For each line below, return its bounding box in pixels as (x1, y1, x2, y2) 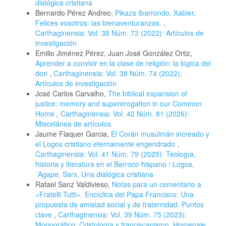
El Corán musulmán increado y (111, 128, 209, 139)
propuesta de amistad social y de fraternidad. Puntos (35, 199, 204, 209)
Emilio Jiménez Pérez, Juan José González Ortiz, (35, 47, 192, 58)
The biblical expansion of (108, 88, 187, 98)
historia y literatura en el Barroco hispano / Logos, (35, 158, 194, 169)
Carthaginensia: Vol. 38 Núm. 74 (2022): (53, 68, 182, 78)
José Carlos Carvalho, (35, 88, 108, 98)
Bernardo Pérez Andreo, (35, 7, 115, 18)
